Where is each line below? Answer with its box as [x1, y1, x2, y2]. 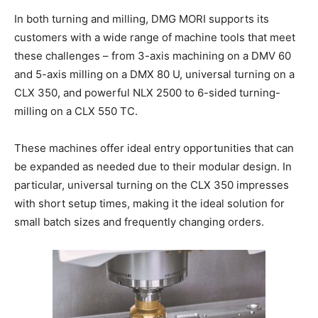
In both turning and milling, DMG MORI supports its [14, 12, 269, 26]
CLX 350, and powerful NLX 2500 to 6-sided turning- [14, 86, 280, 100]
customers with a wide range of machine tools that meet [14, 31, 295, 45]
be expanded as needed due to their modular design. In [14, 160, 292, 174]
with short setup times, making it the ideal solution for [14, 197, 285, 211]
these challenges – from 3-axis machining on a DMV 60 [14, 49, 291, 63]
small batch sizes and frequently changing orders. [14, 215, 264, 229]
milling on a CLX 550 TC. [14, 104, 138, 119]
